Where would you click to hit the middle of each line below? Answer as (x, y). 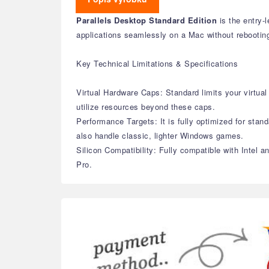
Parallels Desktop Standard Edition (147, 20)
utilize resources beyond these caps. (146, 107)
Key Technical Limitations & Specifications (157, 63)
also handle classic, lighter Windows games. (160, 135)
